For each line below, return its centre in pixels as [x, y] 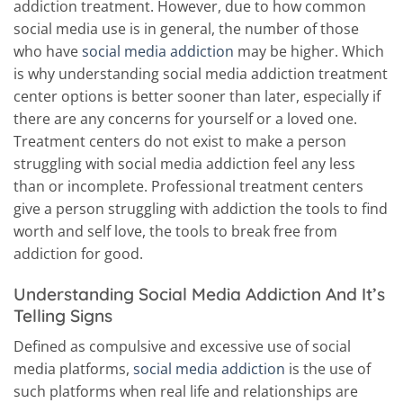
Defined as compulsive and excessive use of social [182, 346]
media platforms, [73, 369]
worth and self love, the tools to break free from [175, 231]
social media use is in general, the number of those [186, 28]
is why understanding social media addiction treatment [201, 73]
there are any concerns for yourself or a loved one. [185, 118]
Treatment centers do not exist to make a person [180, 141]
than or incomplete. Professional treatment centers [188, 186]
